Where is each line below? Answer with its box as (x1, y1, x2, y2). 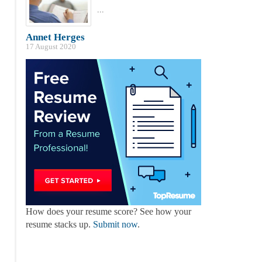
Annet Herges (25, 32, 85, 43)
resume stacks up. (25, 219, 93, 230)
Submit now (92, 219, 137, 230)
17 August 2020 (25, 43, 76, 51)
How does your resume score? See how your (25, 206, 191, 217)
